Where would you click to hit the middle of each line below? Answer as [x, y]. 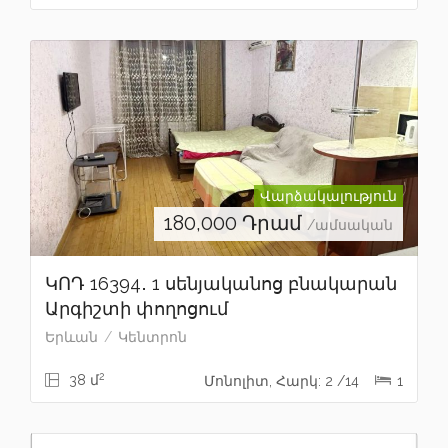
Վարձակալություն [328, 195]
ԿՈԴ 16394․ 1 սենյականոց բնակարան [221, 283]
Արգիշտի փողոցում [136, 308]
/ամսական [350, 224]
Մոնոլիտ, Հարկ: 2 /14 [283, 380]
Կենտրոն [152, 336]
